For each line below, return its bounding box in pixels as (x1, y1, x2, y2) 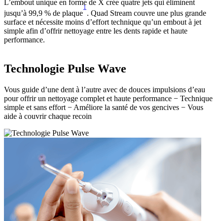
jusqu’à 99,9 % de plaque (4, 9, 83, 18)
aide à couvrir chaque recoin (4, 112, 92, 121)
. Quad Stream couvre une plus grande (87, 9, 206, 18)
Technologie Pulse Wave (4, 62, 126, 75)
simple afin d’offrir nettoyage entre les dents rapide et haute (4, 27, 187, 36)
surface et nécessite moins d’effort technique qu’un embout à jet (4, 18, 201, 27)
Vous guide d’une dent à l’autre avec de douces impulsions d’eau (4, 85, 205, 94)
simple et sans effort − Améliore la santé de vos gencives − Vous (4, 103, 203, 112)
